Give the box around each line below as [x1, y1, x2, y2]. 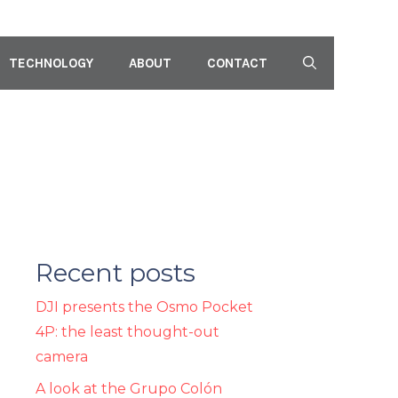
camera [36, 348, 88, 366]
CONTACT [207, 55, 267, 72]
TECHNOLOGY [9, 55, 93, 72]
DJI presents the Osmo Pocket [36, 298, 253, 316]
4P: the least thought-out [36, 323, 219, 341]
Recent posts [36, 258, 195, 289]
